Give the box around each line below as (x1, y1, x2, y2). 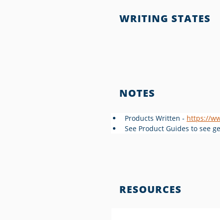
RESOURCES (119, 183, 182, 196)
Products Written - (125, 113, 187, 123)
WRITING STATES (119, 12, 211, 25)
